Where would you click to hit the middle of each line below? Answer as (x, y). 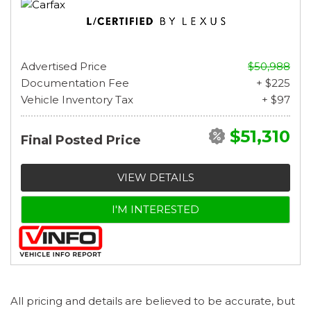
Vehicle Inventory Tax (77, 99)
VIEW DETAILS (155, 177)
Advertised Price (64, 66)
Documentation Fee (75, 83)
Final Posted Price (81, 140)
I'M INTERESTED (155, 209)
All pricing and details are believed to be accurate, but (153, 301)
